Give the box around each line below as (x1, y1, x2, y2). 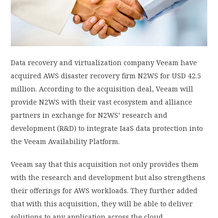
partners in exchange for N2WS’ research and (11, 110, 168, 120)
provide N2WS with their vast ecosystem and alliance (11, 97, 193, 107)
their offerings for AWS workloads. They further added (11, 186, 198, 196)
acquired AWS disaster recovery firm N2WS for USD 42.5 (11, 71, 201, 81)
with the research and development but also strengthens (11, 173, 206, 182)
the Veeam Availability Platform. (11, 137, 120, 146)
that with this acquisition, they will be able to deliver (11, 199, 193, 209)
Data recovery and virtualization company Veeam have (11, 58, 198, 68)
